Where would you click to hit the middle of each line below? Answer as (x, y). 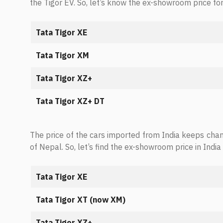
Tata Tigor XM (62, 55)
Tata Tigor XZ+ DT (70, 101)
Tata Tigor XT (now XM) (81, 200)
